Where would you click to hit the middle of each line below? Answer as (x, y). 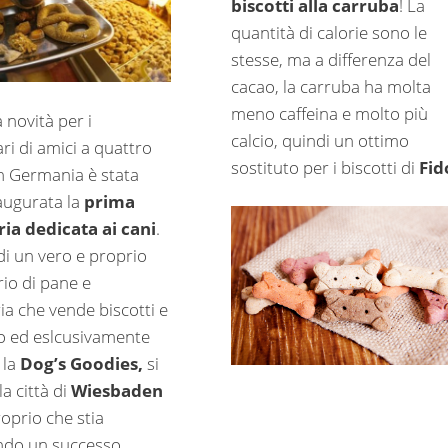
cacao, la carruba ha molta (330, 86)
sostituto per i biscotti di (324, 167)
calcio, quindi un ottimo (319, 140)
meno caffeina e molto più (329, 113)
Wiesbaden (117, 391)
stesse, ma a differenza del (330, 59)
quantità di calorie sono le (328, 32)
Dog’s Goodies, (82, 364)
